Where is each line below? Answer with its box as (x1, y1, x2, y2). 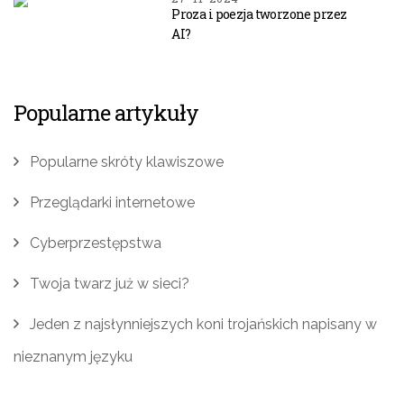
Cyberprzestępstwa (30, 234, 161, 252)
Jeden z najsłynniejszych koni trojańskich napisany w (30, 316, 377, 333)
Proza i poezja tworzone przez (171, 5, 347, 23)
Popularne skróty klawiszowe (30, 153, 224, 170)
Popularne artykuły (14, 98, 198, 127)
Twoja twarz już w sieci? (30, 275, 189, 292)
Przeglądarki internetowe (30, 194, 195, 211)
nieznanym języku (14, 348, 133, 365)
